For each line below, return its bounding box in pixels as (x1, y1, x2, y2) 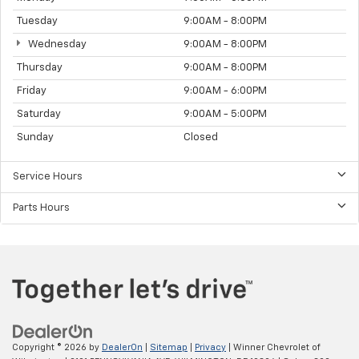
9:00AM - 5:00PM (184, 109, 267, 120)
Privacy (195, 342, 226, 352)
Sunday (17, 132, 54, 143)
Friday (17, 86, 46, 97)
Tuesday (17, 16, 58, 27)
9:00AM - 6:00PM (184, 86, 267, 97)
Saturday (17, 109, 61, 120)
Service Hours (13, 171, 83, 183)
